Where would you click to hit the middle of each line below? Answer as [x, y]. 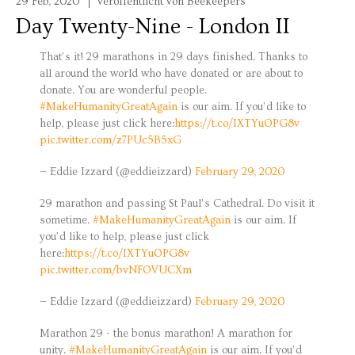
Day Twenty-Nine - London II [153, 27]
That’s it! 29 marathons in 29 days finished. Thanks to [174, 57]
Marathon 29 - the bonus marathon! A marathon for [166, 333]
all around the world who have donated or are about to [171, 74]
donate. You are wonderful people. [123, 91]
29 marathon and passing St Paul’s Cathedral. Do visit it [177, 203]
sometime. [66, 220]
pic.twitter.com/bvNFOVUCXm [116, 270]
